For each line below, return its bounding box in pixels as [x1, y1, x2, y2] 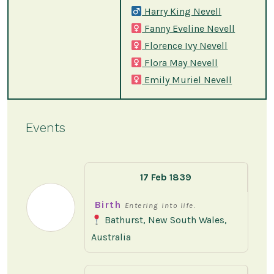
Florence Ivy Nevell [142, 40, 228, 52]
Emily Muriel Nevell [142, 74, 232, 86]
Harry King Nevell [142, 6, 222, 18]
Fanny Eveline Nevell [142, 23, 235, 35]
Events [25, 120, 65, 136]
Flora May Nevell [142, 57, 218, 69]
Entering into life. [124, 201, 196, 210]
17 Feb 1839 [140, 171, 192, 183]
